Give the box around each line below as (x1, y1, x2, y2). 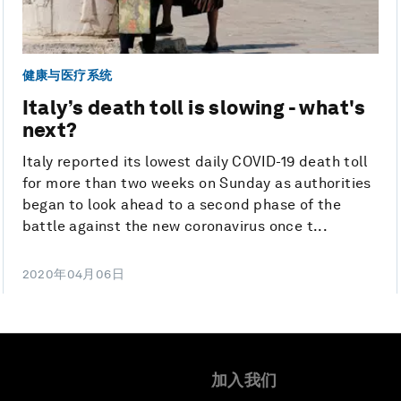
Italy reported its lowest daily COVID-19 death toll (21, 153, 368, 171)
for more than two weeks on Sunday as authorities (21, 175, 371, 192)
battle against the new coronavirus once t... (21, 218, 328, 235)
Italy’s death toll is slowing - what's (21, 96, 366, 120)
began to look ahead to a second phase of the (21, 196, 342, 214)
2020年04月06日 (21, 267, 125, 282)
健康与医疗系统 (21, 67, 113, 82)
